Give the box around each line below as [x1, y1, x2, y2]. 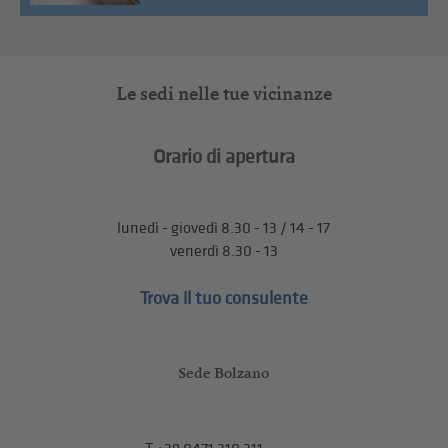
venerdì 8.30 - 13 [169, 242, 278, 262]
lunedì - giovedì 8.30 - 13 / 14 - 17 [117, 219, 331, 239]
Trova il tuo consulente [139, 288, 308, 310]
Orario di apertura [152, 145, 295, 170]
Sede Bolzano [178, 363, 270, 383]
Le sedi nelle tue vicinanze [115, 82, 332, 106]
